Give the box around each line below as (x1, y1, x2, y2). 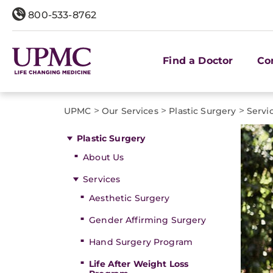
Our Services (102, 105, 158, 116)
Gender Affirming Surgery (89, 214, 207, 225)
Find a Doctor (163, 54, 233, 66)
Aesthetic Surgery (89, 193, 170, 204)
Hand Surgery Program (89, 236, 193, 247)
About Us (83, 152, 124, 163)
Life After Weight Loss (89, 258, 189, 269)
